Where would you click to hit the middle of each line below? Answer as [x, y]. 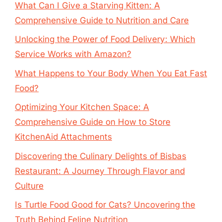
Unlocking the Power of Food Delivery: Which [105, 39]
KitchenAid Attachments [63, 137]
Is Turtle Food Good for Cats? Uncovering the [105, 205]
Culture [29, 186]
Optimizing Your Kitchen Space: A [82, 107]
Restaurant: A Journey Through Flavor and [100, 171]
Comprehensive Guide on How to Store [93, 122]
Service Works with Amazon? [73, 54]
